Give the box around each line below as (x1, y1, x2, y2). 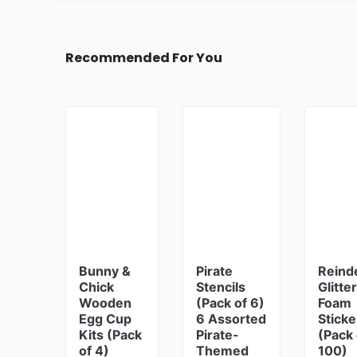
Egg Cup (79, 311, 131, 327)
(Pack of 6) (195, 295, 265, 311)
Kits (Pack (79, 327, 142, 343)
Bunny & (79, 263, 131, 279)
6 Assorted (195, 311, 266, 327)
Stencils (195, 279, 245, 295)
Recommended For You (65, 49, 222, 67)
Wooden (79, 295, 131, 311)
